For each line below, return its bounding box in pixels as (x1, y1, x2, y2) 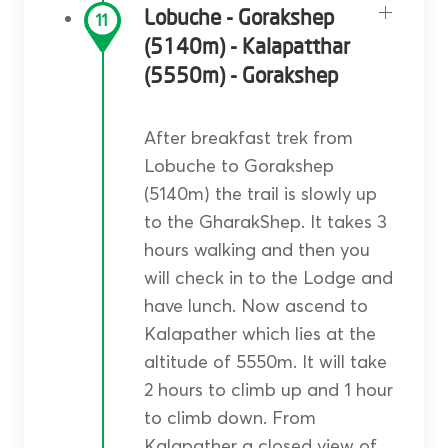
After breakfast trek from (143, 126, 353, 150)
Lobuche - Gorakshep (143, 6, 334, 30)
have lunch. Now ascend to (143, 294, 368, 318)
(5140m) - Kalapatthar (143, 35, 350, 59)
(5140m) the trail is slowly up (143, 182, 377, 206)
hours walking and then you (143, 238, 370, 262)
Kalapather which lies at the (143, 322, 376, 346)
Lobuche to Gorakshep (143, 154, 334, 178)
